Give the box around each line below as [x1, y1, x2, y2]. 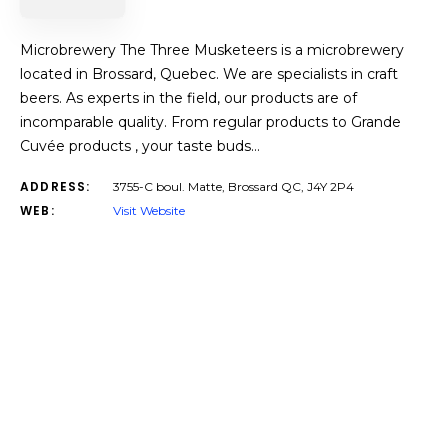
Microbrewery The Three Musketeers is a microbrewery [20, 41, 404, 59]
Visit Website [113, 203, 185, 218]
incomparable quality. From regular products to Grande [20, 113, 401, 131]
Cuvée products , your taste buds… [20, 137, 260, 155]
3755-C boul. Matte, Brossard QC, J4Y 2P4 [113, 179, 354, 194]
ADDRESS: [20, 178, 91, 195]
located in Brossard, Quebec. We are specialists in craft [20, 65, 398, 83]
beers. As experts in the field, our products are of [20, 89, 357, 107]
